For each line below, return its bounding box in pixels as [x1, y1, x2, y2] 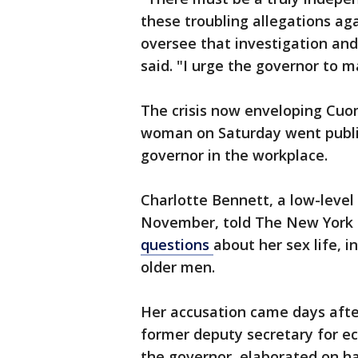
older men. [141, 257, 215, 277]
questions [141, 235, 213, 255]
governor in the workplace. [141, 145, 328, 165]
